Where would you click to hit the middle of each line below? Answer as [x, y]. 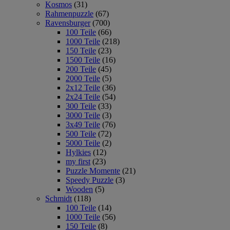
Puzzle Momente [93, 170]
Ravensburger [68, 23]
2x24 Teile [83, 97]
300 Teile [81, 106]
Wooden [79, 189]
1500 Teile [83, 60]
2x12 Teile [83, 87]
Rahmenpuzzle [69, 13]
